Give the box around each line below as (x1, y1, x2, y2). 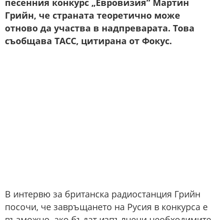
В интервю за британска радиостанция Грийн (5, 188, 200, 200)
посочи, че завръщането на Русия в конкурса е (5, 201, 208, 213)
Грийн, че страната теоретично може (5, 9, 180, 22)
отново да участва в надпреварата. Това (5, 22, 194, 34)
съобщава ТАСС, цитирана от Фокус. (5, 35, 172, 47)
